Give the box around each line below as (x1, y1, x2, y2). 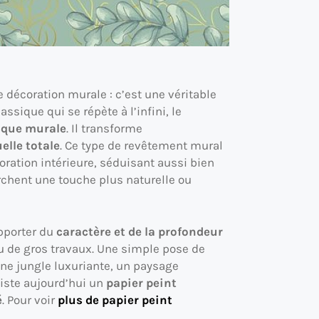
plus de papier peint (58, 293, 172, 308)
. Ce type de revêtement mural (60, 137, 223, 152)
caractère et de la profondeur (56, 224, 223, 239)
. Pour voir (2, 293, 58, 308)
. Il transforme (66, 120, 142, 135)
